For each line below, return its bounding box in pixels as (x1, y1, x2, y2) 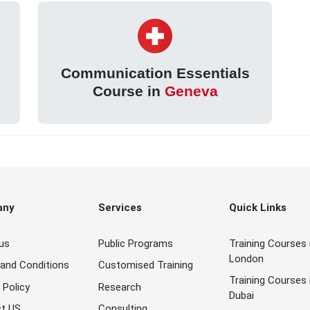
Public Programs (98, 237, 174, 250)
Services (98, 201, 143, 214)
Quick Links (229, 201, 287, 214)
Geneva (164, 83, 218, 100)
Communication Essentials (60, 65, 250, 82)
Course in (92, 83, 165, 100)
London (229, 252, 264, 265)
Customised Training (98, 259, 194, 272)
